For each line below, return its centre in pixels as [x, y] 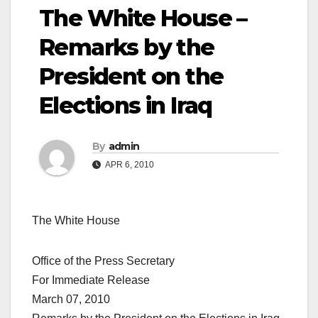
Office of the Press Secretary [103, 261]
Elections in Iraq [126, 106]
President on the [131, 77]
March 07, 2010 [71, 300]
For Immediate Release [91, 280]
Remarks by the [127, 48]
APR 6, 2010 [129, 165]
